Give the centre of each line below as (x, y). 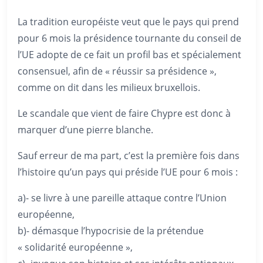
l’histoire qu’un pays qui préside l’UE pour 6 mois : (128, 172)
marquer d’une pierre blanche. (85, 130)
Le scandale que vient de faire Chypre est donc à (124, 113)
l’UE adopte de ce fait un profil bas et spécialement (129, 55)
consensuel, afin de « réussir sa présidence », (117, 71)
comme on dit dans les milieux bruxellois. (109, 87)
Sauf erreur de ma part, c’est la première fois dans (129, 156)
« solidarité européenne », (75, 247)
